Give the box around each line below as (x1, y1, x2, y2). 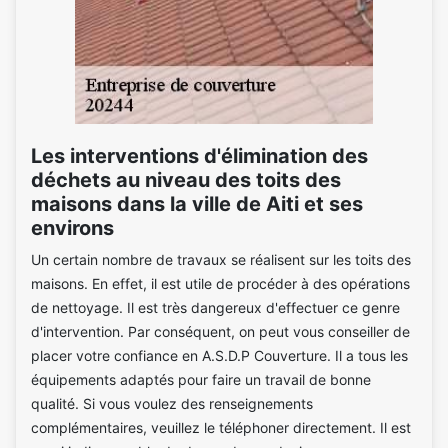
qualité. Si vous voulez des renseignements (31, 395, 313, 412)
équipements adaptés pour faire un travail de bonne (31, 371, 371, 388)
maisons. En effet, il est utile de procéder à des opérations (31, 275, 410, 292)
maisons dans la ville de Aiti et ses (31, 192, 363, 216)
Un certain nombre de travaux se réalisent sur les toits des (31, 251, 411, 268)
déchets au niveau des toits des (31, 168, 341, 192)
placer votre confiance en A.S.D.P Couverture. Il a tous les (31, 347, 408, 364)
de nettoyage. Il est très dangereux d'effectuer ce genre (31, 299, 400, 316)
